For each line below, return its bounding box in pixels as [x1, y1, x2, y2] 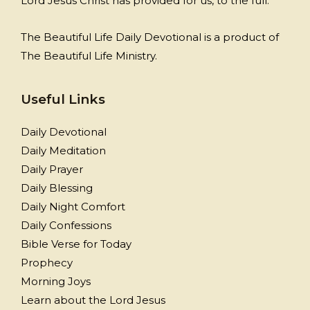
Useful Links [21, 91, 105, 108]
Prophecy [21, 256, 73, 270]
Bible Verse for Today [21, 237, 131, 251]
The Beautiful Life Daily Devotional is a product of [21, 30, 279, 44]
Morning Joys [21, 275, 91, 289]
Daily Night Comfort [21, 200, 125, 214]
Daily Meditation [21, 144, 106, 158]
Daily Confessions [21, 219, 111, 232]
